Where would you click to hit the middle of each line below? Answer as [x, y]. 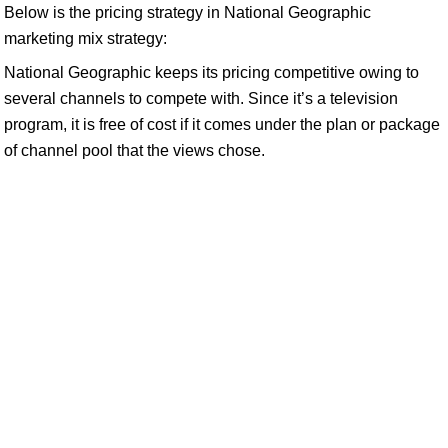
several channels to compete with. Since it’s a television [201, 98]
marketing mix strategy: [85, 38]
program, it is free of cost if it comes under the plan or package [222, 124]
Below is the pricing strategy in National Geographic [187, 12]
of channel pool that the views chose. [134, 150]
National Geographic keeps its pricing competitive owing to [211, 72]
